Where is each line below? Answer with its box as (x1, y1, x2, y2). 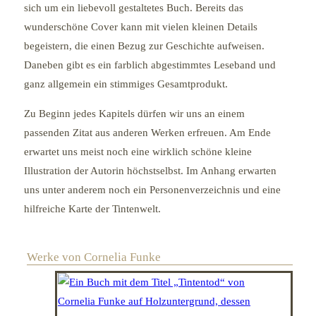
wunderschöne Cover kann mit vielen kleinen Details (23, 20, 257, 32)
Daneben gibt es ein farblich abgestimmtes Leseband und (23, 59, 276, 71)
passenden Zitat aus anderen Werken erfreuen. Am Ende (23, 126, 271, 138)
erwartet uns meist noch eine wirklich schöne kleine (23, 145, 252, 157)
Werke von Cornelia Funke (27, 250, 161, 264)
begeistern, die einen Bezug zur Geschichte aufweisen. (23, 39, 265, 51)
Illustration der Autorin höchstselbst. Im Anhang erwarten (23, 164, 276, 176)
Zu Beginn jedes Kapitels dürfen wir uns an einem (23, 107, 245, 119)
